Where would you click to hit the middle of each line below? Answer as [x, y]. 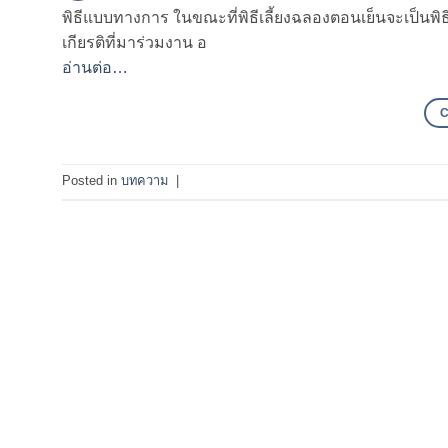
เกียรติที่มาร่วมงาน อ [134, 42]
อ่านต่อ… [95, 67]
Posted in [91, 181]
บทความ [144, 181]
